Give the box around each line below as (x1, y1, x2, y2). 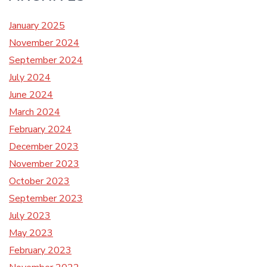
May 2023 (9, 226, 53, 240)
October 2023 (9, 175, 70, 188)
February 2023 (9, 244, 72, 257)
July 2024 (9, 71, 51, 84)
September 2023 (9, 192, 83, 205)
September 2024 (9, 54, 83, 67)
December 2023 (9, 140, 79, 153)
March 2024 (9, 105, 60, 119)
